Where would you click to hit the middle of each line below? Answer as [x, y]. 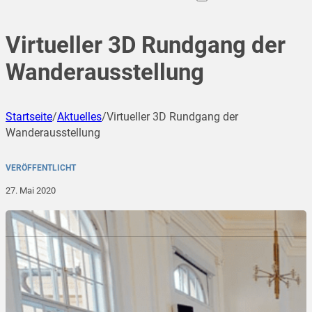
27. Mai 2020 [31, 191]
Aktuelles [79, 117]
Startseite [29, 117]
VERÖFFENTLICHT [41, 168]
